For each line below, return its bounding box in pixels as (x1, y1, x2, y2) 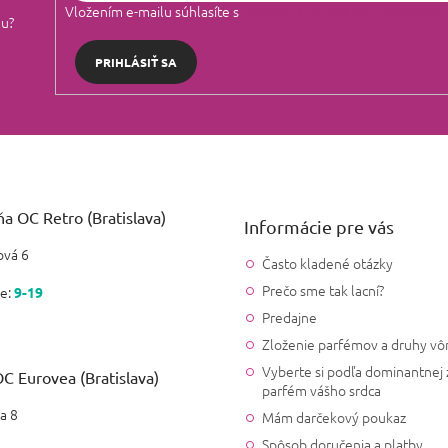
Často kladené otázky (262, 253, 393, 274)
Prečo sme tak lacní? (262, 280, 384, 301)
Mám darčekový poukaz (262, 407, 406, 428)
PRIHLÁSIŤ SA (95, 53, 178, 70)
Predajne (262, 307, 317, 328)
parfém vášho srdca (262, 380, 381, 401)
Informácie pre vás (244, 216, 394, 238)
